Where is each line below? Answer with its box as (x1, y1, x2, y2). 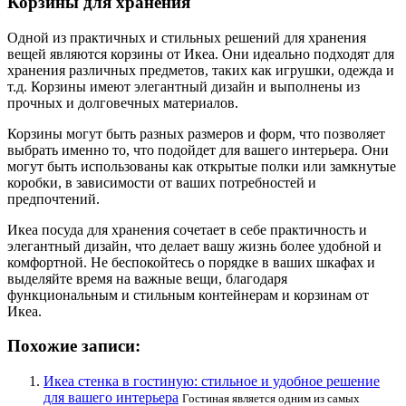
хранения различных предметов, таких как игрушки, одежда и (7, 62, 394, 78)
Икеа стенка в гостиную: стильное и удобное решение (43, 373, 380, 390)
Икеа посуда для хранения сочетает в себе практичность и (7, 221, 367, 237)
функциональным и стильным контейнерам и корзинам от (7, 286, 369, 303)
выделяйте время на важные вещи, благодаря (7, 270, 287, 286)
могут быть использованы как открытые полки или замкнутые (7, 158, 396, 174)
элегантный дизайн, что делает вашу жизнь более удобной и (7, 237, 382, 254)
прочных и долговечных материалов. (7, 94, 238, 111)
